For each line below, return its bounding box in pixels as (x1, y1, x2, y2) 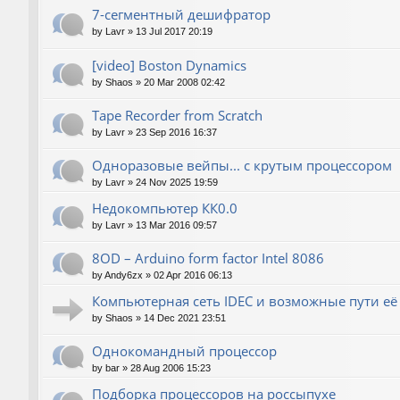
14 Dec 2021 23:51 (144, 312, 226, 323)
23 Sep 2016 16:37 (136, 126, 217, 137)
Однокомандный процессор (92, 341, 277, 360)
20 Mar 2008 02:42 (144, 76, 225, 87)
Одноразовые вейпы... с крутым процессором (92, 155, 392, 174)
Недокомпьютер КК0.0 (92, 198, 237, 217)
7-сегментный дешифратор (92, 5, 271, 24)
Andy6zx (104, 269, 143, 280)
